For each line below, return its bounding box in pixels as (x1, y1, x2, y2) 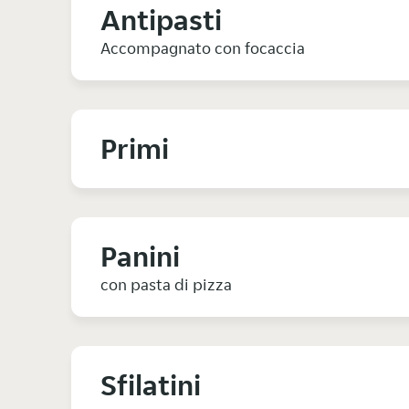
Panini (100, 238, 180, 276)
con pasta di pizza (100, 274, 232, 296)
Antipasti (100, 2, 222, 39)
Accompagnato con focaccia (100, 37, 305, 59)
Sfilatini (100, 367, 201, 404)
